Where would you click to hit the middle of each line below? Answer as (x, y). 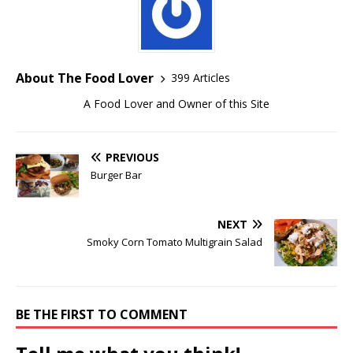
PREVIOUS (132, 157)
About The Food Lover (85, 78)
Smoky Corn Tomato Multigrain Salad (175, 242)
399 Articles (201, 78)
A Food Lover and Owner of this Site (176, 103)
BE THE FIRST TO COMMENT (102, 314)
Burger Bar (116, 175)
